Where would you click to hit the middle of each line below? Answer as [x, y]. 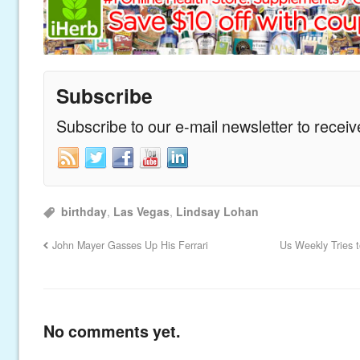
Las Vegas [142, 211]
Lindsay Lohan [218, 211]
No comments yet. [111, 331]
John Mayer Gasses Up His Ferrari [131, 245]
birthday [84, 211]
